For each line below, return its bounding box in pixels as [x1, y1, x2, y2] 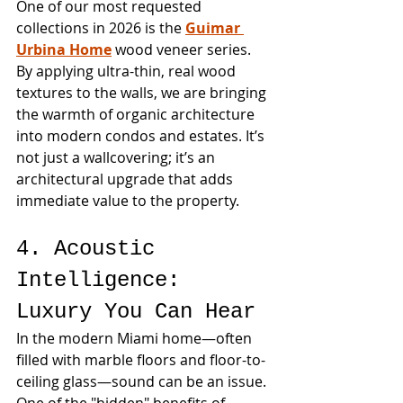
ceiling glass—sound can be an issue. [16, 372, 270, 391]
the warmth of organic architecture [16, 104, 258, 124]
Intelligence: [16, 268, 193, 292]
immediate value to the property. [16, 191, 239, 210]
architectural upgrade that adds [16, 169, 237, 189]
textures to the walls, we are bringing [16, 83, 270, 103]
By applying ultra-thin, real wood [16, 61, 239, 81]
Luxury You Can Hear [16, 300, 255, 324]
